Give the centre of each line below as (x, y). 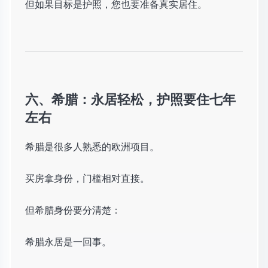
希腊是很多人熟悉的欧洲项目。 (92, 147)
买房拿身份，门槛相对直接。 (87, 178)
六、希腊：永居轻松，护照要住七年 (130, 99)
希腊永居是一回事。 (68, 242)
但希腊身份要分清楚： (73, 210)
